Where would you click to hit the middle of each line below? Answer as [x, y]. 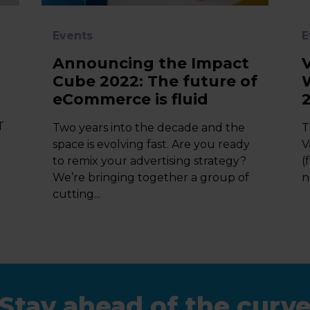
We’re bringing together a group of [151, 177]
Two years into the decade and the [148, 128]
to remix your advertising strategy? [149, 161]
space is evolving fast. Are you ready [151, 144]
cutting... [76, 194]
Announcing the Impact [151, 63]
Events [72, 36]
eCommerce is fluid [130, 99]
